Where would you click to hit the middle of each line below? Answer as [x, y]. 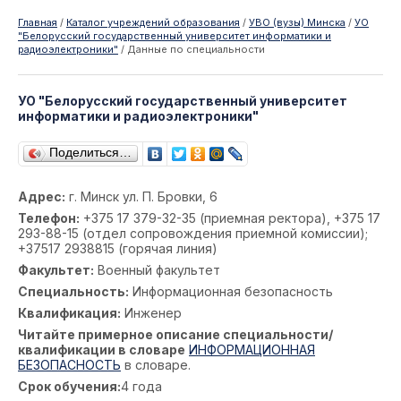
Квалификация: [69, 313]
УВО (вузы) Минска [297, 22]
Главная [38, 22]
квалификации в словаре [102, 350]
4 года [141, 386]
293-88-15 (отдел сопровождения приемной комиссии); [193, 233]
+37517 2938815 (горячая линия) [118, 248]
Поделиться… [90, 152]
